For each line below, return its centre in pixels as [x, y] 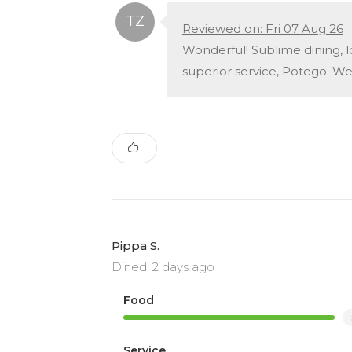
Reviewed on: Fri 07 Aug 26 [263, 28]
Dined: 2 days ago [163, 266]
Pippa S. [136, 245]
